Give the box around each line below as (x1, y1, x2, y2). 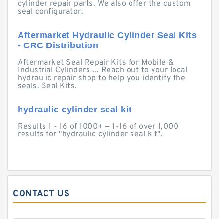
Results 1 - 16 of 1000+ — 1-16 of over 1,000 (18, 122, 178, 131)
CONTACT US (13, 188, 69, 199)
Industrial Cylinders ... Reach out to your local (18, 66, 187, 75)
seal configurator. (18, 7, 83, 17)
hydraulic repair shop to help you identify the (18, 73, 185, 83)
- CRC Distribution (18, 41, 98, 50)
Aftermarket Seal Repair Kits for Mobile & (18, 58, 174, 67)
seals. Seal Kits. (18, 81, 77, 91)
